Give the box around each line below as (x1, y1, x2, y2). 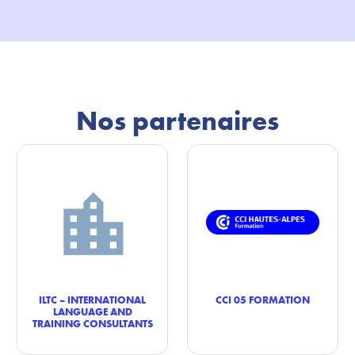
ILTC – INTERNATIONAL (39, 293, 147, 306)
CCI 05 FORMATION (215, 293, 310, 306)
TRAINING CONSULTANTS (32, 317, 153, 330)
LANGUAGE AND (52, 305, 132, 318)
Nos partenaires (76, 104, 279, 137)
